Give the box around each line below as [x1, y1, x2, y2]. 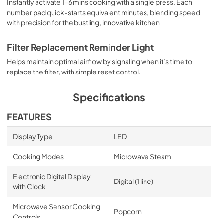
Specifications [73, 90, 145, 104]
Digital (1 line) [113, 176, 153, 185]
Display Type [12, 131, 53, 141]
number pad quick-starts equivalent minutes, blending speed [7, 7, 200, 17]
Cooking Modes [12, 151, 64, 161]
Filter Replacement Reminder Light [7, 41, 154, 53]
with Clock [12, 182, 46, 191]
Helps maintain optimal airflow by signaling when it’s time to [7, 56, 192, 66]
